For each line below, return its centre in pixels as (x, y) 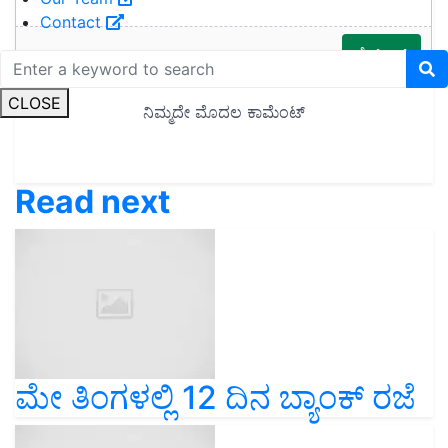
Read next (92, 201)
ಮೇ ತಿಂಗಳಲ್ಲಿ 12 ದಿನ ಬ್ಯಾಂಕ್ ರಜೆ (215, 397)
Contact (73, 21)
